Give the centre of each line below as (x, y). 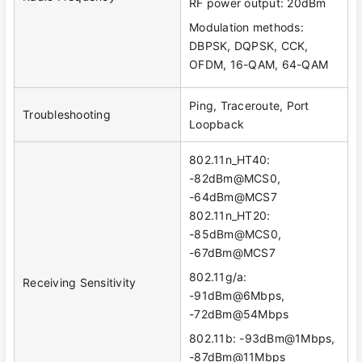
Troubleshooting (67, 115)
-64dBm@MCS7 (233, 197)
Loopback (217, 124)
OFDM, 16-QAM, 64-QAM (259, 65)
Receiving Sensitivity (80, 283)
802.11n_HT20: (230, 216)
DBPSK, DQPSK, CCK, (249, 46)
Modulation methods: (246, 27)
